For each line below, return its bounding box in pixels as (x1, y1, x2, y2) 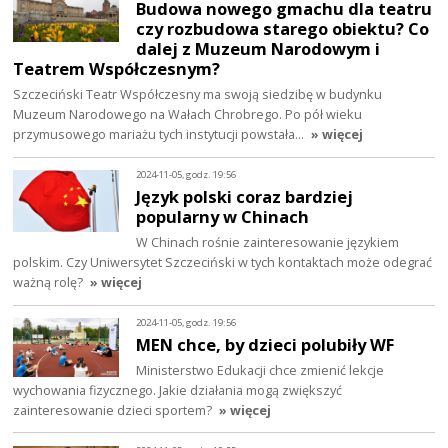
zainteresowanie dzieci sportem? (13, 400, 213, 419)
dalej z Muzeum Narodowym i (136, 37, 381, 61)
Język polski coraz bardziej (136, 184, 354, 208)
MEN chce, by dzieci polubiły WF (136, 332, 395, 356)
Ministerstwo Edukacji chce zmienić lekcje (136, 360, 385, 379)
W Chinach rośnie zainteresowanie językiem (136, 232, 400, 251)
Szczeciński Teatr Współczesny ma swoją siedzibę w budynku (13, 85, 383, 104)
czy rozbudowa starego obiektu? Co (136, 17, 430, 41)
